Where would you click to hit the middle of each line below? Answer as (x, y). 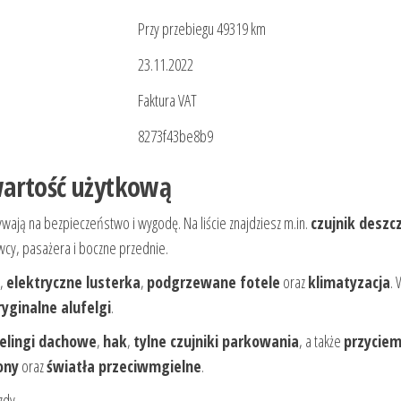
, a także (321, 341)
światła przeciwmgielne (124, 367)
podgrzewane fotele (213, 282)
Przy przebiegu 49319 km (202, 29)
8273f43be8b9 (175, 137)
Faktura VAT (167, 101)
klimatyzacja (349, 282)
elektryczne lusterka (73, 282)
